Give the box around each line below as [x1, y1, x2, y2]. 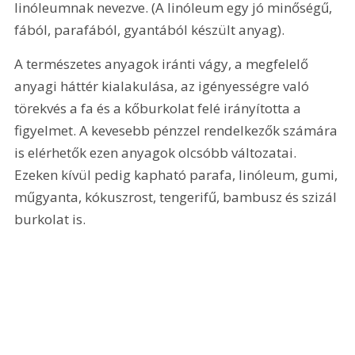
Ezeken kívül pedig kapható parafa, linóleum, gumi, [14, 166, 342, 185]
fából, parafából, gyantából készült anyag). [14, 20, 285, 39]
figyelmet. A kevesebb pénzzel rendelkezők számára [14, 121, 342, 140]
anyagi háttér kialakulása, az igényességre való [14, 77, 313, 96]
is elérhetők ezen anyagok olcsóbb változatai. [14, 143, 300, 162]
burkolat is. [14, 210, 86, 229]
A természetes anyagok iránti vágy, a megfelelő [14, 55, 312, 74]
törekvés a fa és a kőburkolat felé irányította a [14, 99, 305, 118]
